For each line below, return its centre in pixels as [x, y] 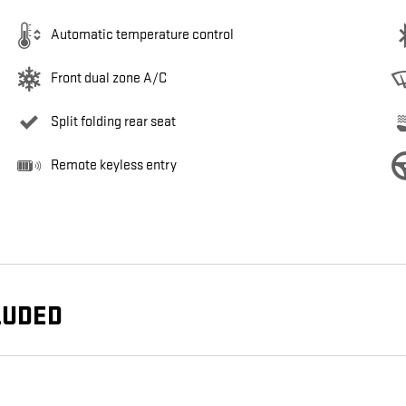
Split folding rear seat [113, 122]
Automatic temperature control [142, 35]
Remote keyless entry [114, 166]
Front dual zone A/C [109, 79]
